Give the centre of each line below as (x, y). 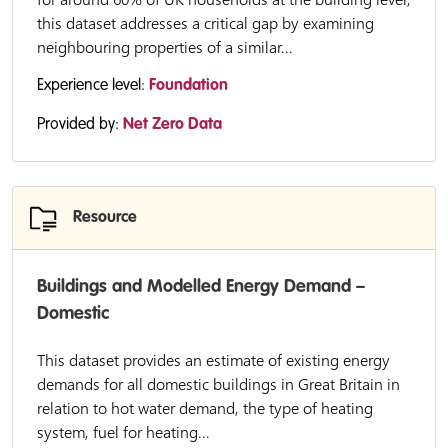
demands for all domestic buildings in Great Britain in (218, 384)
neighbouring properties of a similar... (165, 47)
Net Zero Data (172, 125)
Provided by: (80, 125)
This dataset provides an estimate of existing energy (213, 360)
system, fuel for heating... (123, 432)
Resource (105, 218)
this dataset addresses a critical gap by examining (205, 23)
